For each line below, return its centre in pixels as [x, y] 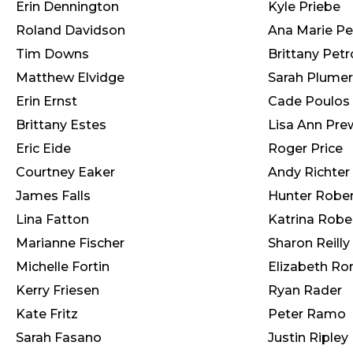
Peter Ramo [307, 314]
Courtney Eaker [65, 172]
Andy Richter [309, 172]
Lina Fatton [52, 219]
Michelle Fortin [63, 267]
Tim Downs [52, 54]
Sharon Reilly [309, 243]
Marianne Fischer [70, 243]
